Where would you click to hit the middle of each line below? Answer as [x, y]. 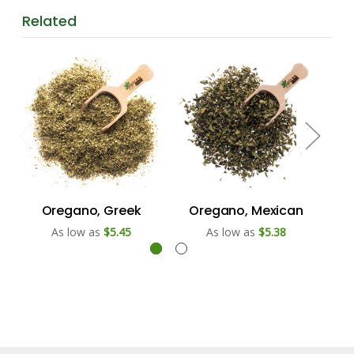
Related [49, 21]
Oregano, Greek [91, 210]
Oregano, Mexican [246, 210]
